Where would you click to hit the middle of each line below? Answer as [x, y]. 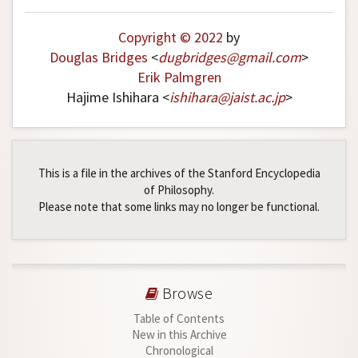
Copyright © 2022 [171, 37]
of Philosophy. [179, 189]
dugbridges [192, 57]
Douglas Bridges [99, 57]
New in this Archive [179, 334]
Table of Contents [179, 318]
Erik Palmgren [179, 77]
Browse [186, 293]
